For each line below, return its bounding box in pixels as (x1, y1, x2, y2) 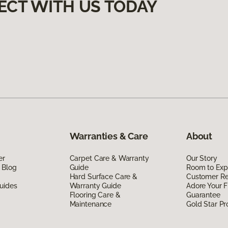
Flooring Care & (69, 190, 121, 199)
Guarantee (186, 190, 220, 199)
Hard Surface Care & (69, 172, 137, 181)
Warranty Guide (69, 181, 121, 190)
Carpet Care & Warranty (69, 154, 149, 162)
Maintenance (69, 199, 112, 208)
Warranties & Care (69, 130, 148, 141)
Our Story (186, 154, 217, 162)
